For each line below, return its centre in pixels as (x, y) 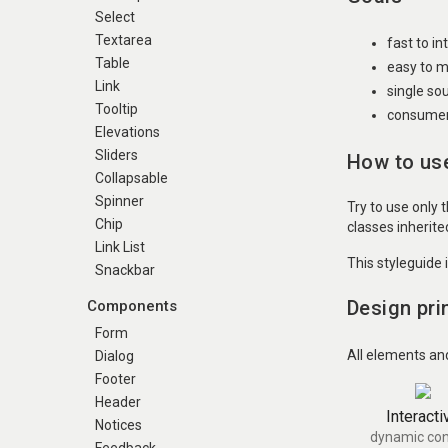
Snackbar (125, 270)
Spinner (119, 201)
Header (118, 402)
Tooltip (116, 109)
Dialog (114, 356)
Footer (115, 379)
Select (115, 17)
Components (132, 306)
